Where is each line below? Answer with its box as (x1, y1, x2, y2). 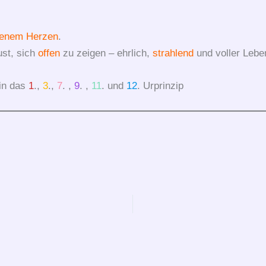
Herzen (26, 30, 58, 42)
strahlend (152, 47, 194, 59)
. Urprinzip (137, 80, 183, 91)
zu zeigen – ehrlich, (59, 47, 153, 59)
